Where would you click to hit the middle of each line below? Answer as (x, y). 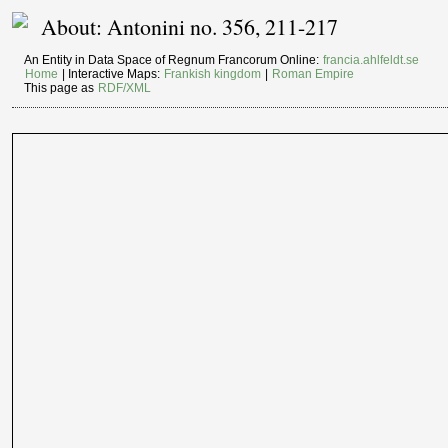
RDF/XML (125, 88)
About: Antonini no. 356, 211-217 (190, 27)
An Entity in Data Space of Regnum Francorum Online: (173, 60)
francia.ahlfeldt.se (371, 60)
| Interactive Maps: (111, 74)
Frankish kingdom (213, 74)
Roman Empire (313, 74)
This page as (61, 88)
